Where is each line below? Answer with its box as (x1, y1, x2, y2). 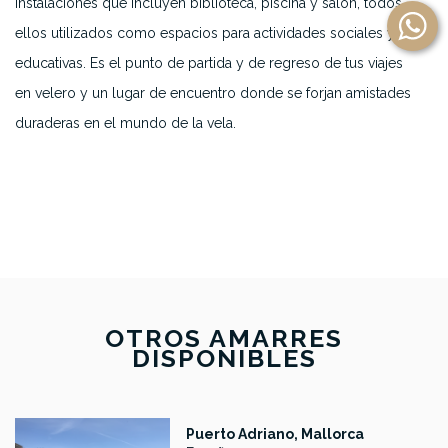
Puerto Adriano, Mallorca (186, 426, 364, 442)
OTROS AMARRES (105, 323, 343, 353)
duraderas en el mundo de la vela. (15, 115, 236, 131)
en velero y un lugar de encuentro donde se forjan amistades (15, 85, 411, 101)
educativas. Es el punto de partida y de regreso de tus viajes (15, 55, 403, 71)
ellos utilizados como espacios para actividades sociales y (15, 25, 395, 41)
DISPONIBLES (131, 343, 317, 373)
